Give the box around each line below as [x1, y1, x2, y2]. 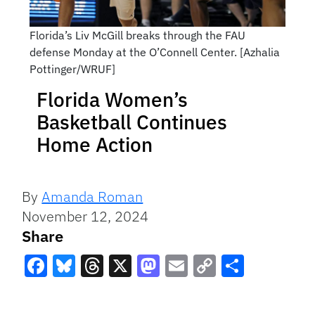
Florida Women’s [37, 86, 188, 112]
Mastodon [137, 276, 238, 306]
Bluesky [53, 276, 134, 306]
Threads [81, 276, 165, 306]
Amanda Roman [41, 187, 143, 206]
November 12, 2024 [22, 207, 149, 226]
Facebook [25, 276, 124, 306]
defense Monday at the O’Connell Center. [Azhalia [29, 45, 280, 59]
